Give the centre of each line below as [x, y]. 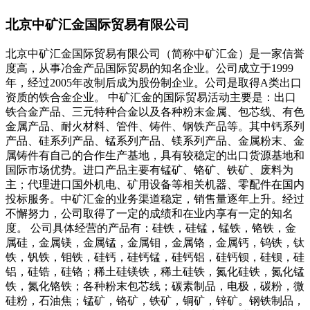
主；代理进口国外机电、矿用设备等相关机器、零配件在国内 [155, 184]
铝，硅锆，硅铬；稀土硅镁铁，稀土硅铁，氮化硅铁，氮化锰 [155, 271]
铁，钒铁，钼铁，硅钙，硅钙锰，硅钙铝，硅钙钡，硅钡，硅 [155, 257]
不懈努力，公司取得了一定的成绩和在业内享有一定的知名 [149, 213]
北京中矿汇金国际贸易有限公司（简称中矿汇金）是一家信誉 [155, 53]
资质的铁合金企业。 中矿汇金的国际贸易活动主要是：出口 [151, 97]
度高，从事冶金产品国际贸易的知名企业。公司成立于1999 [149, 68]
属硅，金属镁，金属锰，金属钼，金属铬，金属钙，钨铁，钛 [155, 242]
